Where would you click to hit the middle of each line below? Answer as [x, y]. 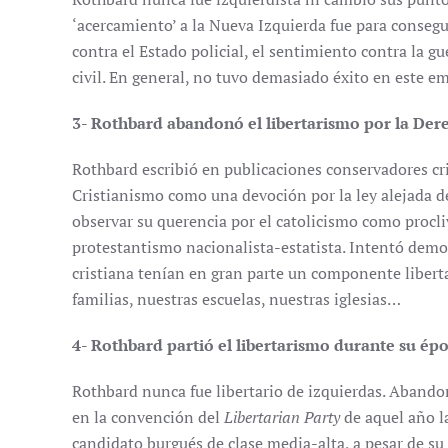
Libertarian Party [282, 417]
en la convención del [148, 417]
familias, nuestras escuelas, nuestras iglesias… [236, 299]
